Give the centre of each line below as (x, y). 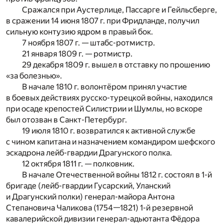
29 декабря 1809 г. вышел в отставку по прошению (116, 64)
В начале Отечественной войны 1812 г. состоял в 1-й (117, 174)
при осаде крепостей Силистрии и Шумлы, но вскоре (104, 108)
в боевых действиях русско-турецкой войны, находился (109, 97)
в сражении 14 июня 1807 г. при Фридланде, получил (103, 20)
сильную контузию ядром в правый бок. (79, 31)
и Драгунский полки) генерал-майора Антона (90, 196)
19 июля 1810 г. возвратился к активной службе (109, 130)
